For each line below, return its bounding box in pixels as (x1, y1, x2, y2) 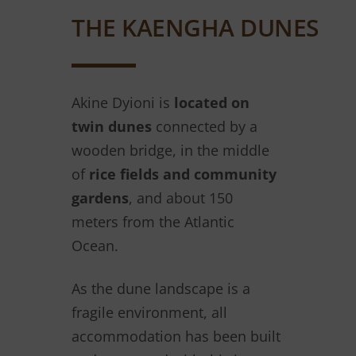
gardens (72, 188, 129, 207)
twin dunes (72, 116, 152, 136)
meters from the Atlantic (72, 211, 234, 231)
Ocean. (72, 235, 118, 255)
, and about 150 (129, 188, 233, 207)
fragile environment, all (72, 302, 227, 322)
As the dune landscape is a (72, 278, 250, 298)
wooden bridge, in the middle (72, 140, 269, 160)
